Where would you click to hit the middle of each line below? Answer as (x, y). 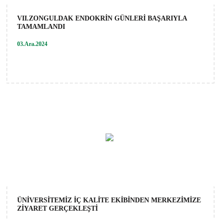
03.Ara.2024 (32, 44)
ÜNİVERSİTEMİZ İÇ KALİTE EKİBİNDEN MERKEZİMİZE (109, 200)
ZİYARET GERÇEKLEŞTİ (57, 208)
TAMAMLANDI (41, 26)
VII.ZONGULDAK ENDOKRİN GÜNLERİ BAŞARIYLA (102, 18)
